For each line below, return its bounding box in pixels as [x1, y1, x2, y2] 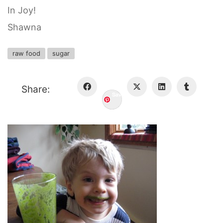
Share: [21, 84, 50, 96]
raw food [12, 49, 40, 58]
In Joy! [7, 5, 36, 16]
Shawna [7, 21, 41, 32]
